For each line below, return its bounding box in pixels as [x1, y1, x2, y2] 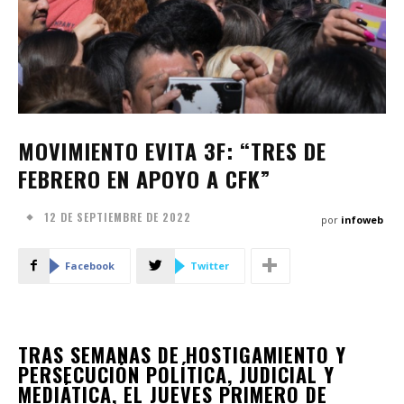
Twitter [190, 258, 229, 272]
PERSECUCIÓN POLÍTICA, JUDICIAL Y [18, 359, 335, 389]
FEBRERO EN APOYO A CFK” [18, 161, 271, 195]
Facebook [65, 258, 115, 272]
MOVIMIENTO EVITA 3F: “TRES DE [18, 133, 326, 167]
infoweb [341, 212, 383, 226]
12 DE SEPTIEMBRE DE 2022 [44, 208, 191, 225]
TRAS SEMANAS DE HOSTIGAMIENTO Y [18, 339, 346, 369]
